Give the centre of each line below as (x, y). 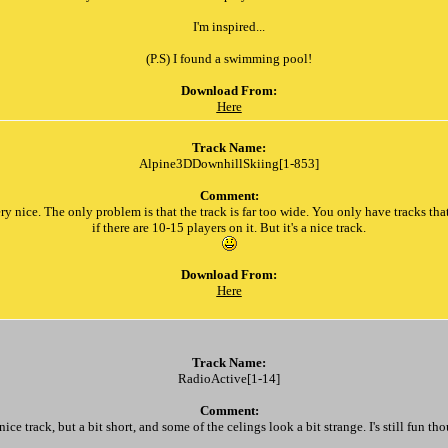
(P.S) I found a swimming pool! (229, 58)
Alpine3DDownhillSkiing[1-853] (229, 163)
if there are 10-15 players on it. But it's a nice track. (229, 227)
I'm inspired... (229, 26)
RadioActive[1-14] (229, 378)
